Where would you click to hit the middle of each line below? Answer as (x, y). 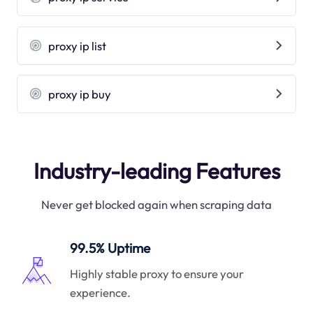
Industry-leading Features (156, 171)
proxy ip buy (80, 94)
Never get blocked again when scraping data (156, 205)
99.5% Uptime (110, 248)
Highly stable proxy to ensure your (157, 273)
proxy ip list (78, 45)
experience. (101, 292)
